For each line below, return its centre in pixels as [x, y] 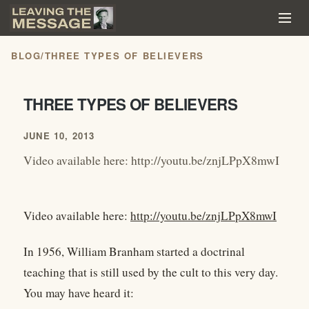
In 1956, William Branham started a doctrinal [134, 252]
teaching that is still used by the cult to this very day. [151, 272]
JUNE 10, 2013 [59, 136]
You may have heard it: [79, 293]
